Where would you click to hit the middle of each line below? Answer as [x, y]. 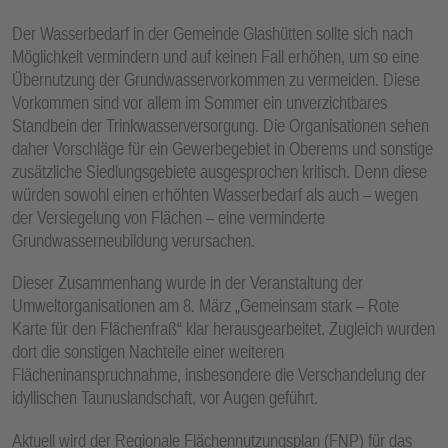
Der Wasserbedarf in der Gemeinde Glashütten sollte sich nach [212, 33]
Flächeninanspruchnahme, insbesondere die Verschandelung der [219, 375]
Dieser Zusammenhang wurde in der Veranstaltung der [187, 283]
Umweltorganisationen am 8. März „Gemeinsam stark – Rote [205, 306]
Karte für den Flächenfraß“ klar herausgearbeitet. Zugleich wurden [223, 329]
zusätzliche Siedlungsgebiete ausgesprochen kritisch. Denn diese [219, 171]
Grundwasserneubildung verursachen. [133, 240]
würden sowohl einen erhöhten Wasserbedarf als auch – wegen [215, 194]
